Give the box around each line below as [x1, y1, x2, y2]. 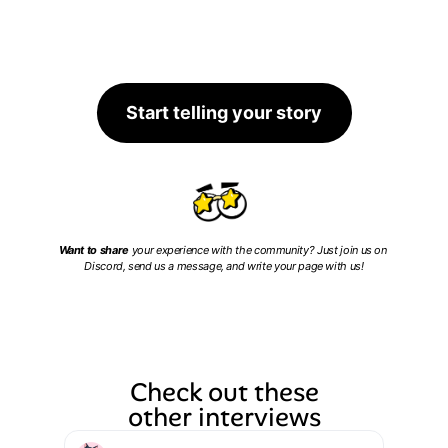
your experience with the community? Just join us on [128, 242, 387, 257]
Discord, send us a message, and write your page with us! [84, 258, 364, 273]
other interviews [127, 400, 321, 434]
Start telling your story [126, 102, 322, 123]
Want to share [58, 242, 129, 257]
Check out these [129, 375, 319, 409]
